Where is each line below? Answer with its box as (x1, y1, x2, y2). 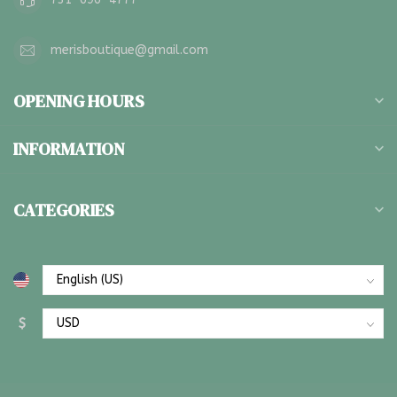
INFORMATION (13, 136, 125, 161)
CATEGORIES (13, 198, 114, 222)
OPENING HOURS (13, 89, 144, 113)
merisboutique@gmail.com (51, 43, 208, 58)
